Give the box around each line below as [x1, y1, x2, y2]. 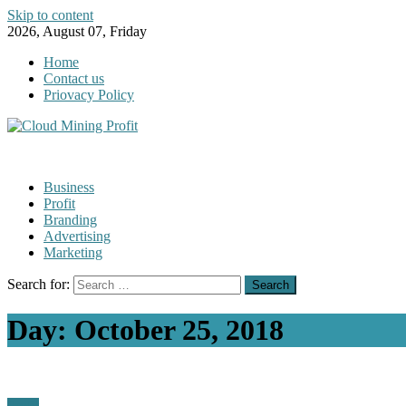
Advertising [43, 228, 111, 244]
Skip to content [7, 7, 93, 23]
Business [43, 179, 94, 195]
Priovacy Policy [43, 87, 134, 102]
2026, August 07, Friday [7, 24, 147, 39]
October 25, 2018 [74, 314, 284, 347]
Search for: [7, 276, 70, 292]
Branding [43, 212, 97, 227]
